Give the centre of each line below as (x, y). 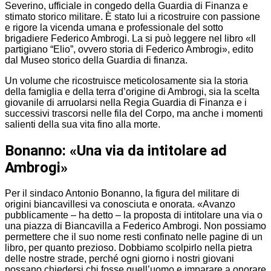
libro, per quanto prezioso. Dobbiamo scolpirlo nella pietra (129, 247)
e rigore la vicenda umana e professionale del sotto (114, 27)
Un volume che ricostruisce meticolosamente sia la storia (126, 80)
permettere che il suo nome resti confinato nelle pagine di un (134, 237)
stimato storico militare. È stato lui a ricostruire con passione (132, 16)
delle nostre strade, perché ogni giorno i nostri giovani (119, 258)
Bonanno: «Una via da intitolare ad (116, 150)
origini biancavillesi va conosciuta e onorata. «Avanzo (120, 204)
